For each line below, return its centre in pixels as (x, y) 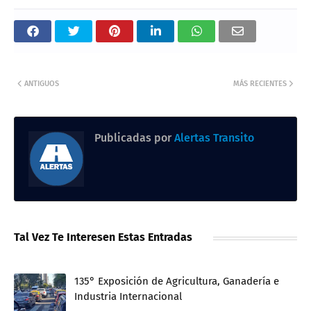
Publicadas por (133, 137)
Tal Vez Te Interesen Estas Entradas (103, 237)
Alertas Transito (213, 137)
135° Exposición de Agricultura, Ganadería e (177, 281)
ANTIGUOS (42, 83)
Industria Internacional (128, 296)
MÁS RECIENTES (260, 83)
